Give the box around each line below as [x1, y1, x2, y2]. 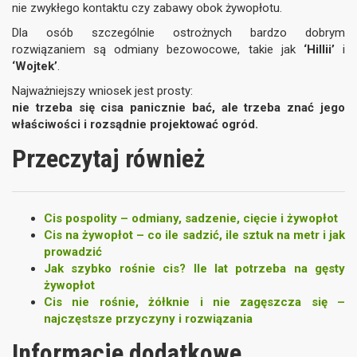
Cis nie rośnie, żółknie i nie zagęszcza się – [44, 295, 345, 309]
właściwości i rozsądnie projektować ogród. [12, 117, 258, 131]
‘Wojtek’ [12, 59, 57, 73]
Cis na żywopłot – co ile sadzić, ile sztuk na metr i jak [44, 228, 345, 242]
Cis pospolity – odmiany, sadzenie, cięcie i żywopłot [44, 211, 338, 226]
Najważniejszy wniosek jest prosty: [12, 84, 193, 98]
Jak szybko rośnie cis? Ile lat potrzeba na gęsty [44, 261, 345, 276]
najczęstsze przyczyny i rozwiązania [44, 312, 253, 326]
